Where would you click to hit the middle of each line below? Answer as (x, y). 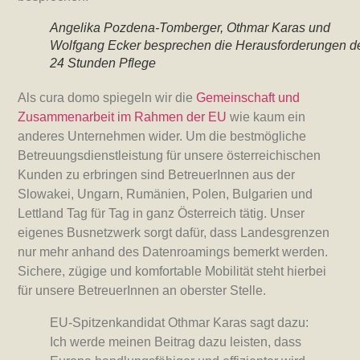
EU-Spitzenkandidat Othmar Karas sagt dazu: (180, 323)
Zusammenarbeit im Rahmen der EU (123, 117)
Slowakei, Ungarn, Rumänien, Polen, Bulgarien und (166, 194)
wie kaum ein (266, 117)
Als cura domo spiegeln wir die (107, 98)
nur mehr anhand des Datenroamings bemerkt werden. (173, 252)
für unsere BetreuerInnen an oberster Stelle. (142, 291)
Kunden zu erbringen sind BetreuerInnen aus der (157, 175)
